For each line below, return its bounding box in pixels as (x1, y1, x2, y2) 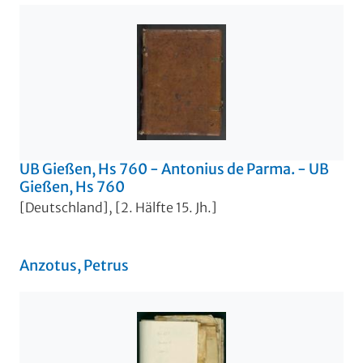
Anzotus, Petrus (19, 256, 129, 275)
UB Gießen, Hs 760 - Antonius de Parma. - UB (19, 159, 329, 178)
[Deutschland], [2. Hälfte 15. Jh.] (19, 199, 217, 216)
